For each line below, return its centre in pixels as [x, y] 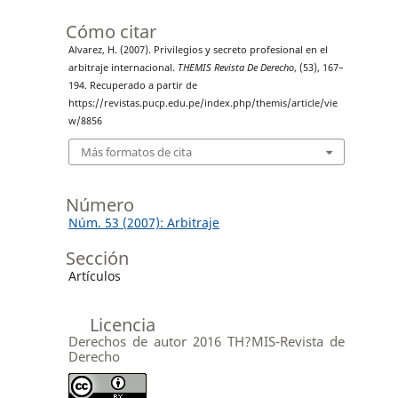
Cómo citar [111, 31]
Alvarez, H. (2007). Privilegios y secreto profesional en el [198, 49]
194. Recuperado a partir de [132, 85]
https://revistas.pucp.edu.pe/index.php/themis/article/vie [203, 103]
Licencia [122, 325]
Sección [97, 259]
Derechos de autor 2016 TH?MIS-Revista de [206, 342]
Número [99, 205]
